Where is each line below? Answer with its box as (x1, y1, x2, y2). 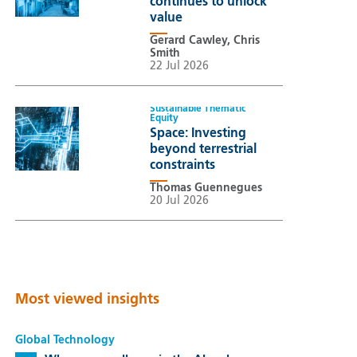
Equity (149, 114, 178, 124)
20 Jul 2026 (149, 194, 209, 206)
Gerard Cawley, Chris (149, 35, 260, 47)
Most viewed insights (14, 292, 159, 308)
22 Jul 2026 (149, 61, 209, 73)
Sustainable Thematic (149, 104, 245, 115)
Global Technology (14, 335, 115, 347)
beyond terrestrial (149, 143, 257, 157)
